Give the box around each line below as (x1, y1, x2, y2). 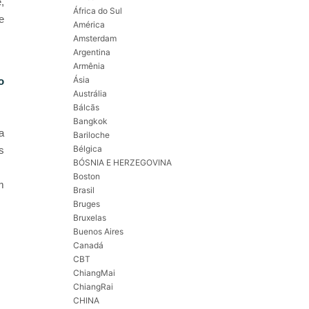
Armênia (73, 61, 105, 72)
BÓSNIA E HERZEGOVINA (73, 157, 172, 168)
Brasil (73, 185, 94, 196)
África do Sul (73, 6, 122, 17)
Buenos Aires (73, 226, 123, 237)
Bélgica (73, 143, 102, 154)
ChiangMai (73, 268, 115, 279)
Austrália (73, 88, 107, 99)
